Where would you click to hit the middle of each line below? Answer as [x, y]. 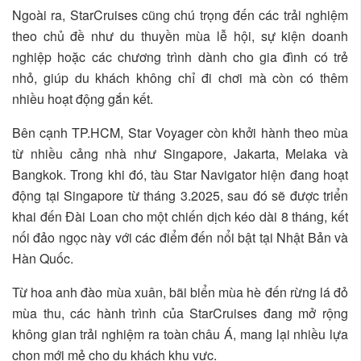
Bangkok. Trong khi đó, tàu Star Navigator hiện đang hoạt [180, 175]
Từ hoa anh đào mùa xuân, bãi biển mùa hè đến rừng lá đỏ [180, 293]
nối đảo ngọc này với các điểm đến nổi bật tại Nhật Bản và [180, 238]
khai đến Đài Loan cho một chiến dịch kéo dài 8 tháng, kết [180, 217]
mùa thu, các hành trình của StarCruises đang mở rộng [180, 313]
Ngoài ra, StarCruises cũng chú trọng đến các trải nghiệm [180, 15]
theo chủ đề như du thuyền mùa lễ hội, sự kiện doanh [180, 36]
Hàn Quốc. [43, 259]
